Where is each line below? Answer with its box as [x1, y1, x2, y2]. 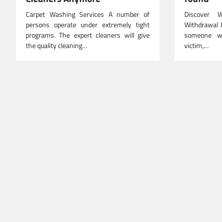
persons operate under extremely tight [26, 19, 150, 31]
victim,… [184, 40, 209, 52]
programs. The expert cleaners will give [26, 30, 150, 41]
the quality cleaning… [26, 40, 87, 52]
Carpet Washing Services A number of [26, 9, 150, 20]
